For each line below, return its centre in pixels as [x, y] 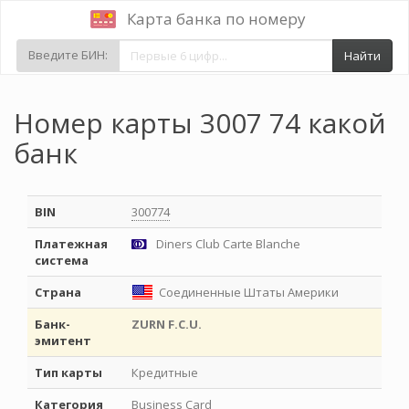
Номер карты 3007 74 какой [200, 123]
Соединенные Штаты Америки [249, 292]
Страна [58, 292]
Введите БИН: [68, 55]
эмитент [63, 341]
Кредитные [165, 372]
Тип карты [68, 372]
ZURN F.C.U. [167, 324]
